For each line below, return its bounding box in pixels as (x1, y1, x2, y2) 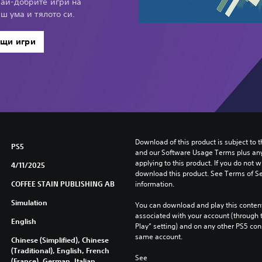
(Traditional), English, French (11, 245, 109, 255)
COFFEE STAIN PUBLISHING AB (11, 178, 115, 188)
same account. (135, 231, 182, 242)
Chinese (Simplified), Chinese (11, 235, 109, 244)
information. (135, 178, 174, 189)
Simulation (11, 197, 47, 207)
